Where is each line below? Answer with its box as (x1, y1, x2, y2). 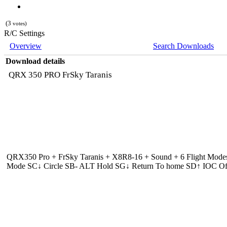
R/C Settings (4, 28, 45, 37)
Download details (6, 56, 65, 65)
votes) (13, 20, 27, 26)
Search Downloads (153, 41, 214, 50)
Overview (10, 41, 42, 50)
